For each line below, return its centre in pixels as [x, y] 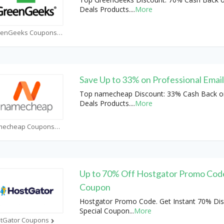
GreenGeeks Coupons [60, 32]
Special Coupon [104, 210]
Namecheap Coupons [57, 126]
